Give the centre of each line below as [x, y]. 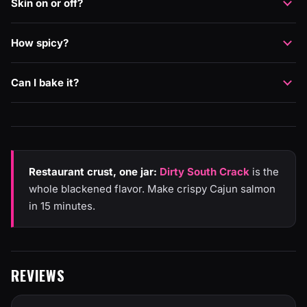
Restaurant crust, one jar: [93, 172]
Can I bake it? [45, 83]
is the [264, 172]
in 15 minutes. [62, 206]
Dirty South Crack [205, 172]
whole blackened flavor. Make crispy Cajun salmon [152, 189]
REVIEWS [38, 275]
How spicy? [40, 43]
